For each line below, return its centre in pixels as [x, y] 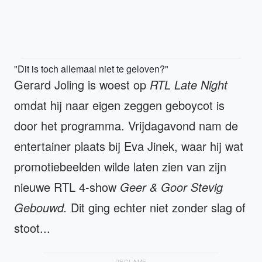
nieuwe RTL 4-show [67, 187]
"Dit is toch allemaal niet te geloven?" [91, 68]
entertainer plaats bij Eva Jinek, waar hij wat [129, 146]
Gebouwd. [42, 207]
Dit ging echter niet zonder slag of [158, 207]
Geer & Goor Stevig [171, 187]
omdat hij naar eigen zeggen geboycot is [119, 105]
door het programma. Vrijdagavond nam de [126, 125]
